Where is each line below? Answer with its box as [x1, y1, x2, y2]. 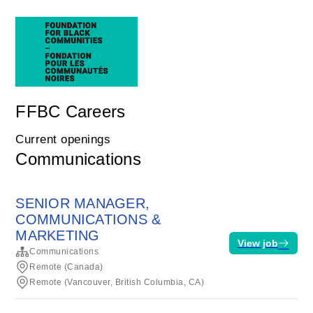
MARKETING [15, 228, 100, 243]
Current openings [15, 133, 111, 146]
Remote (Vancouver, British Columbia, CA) [29, 277, 205, 287]
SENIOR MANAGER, [15, 196, 150, 211]
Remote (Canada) [29, 262, 103, 272]
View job [237, 237, 278, 249]
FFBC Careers [15, 102, 126, 121]
